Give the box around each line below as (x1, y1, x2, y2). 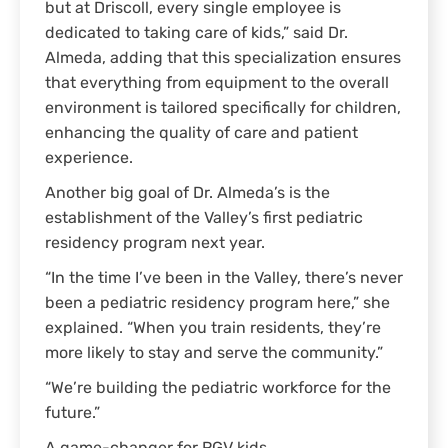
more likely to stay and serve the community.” (45, 345, 383, 362)
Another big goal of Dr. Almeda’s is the (45, 185, 330, 202)
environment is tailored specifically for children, (45, 100, 401, 117)
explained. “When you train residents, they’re (45, 320, 381, 337)
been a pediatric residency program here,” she (45, 295, 390, 312)
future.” (45, 405, 100, 422)
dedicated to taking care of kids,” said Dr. (45, 25, 348, 42)
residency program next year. (45, 235, 265, 252)
